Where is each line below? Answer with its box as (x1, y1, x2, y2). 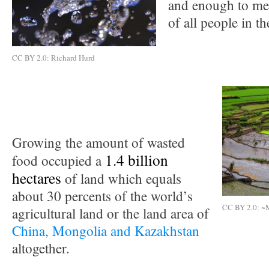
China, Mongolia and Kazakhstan (12, 222, 199, 240)
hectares (12, 168, 61, 188)
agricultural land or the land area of (12, 204, 209, 223)
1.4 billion (105, 150, 168, 170)
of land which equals (61, 169, 181, 188)
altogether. (12, 239, 70, 258)
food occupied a (12, 151, 105, 170)
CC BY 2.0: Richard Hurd (12, 52, 95, 63)
